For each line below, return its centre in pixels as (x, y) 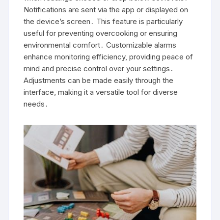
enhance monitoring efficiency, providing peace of (109, 56)
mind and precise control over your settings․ (99, 68)
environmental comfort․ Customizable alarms (100, 45)
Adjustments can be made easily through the (99, 80)
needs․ (36, 104)
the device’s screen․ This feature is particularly (103, 21)
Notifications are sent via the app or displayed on (106, 9)
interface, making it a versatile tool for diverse (101, 92)
